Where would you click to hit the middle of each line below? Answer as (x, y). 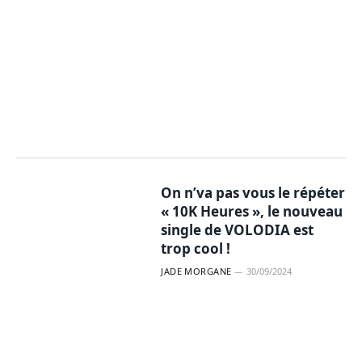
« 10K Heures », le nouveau (252, 211)
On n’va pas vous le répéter (253, 192)
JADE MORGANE (196, 271)
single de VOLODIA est (238, 229)
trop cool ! (196, 248)
